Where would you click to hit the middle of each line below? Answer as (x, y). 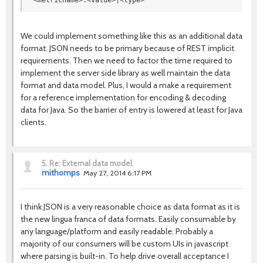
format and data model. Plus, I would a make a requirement (126, 85)
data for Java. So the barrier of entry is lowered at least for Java (131, 110)
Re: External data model (91, 163)
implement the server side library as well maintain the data (125, 73)
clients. (33, 122)
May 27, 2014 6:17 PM (117, 173)
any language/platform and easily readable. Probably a (117, 231)
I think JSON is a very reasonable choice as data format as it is (130, 207)
